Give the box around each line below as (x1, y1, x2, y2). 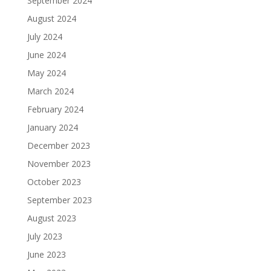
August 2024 (27, 13, 76, 25)
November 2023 (27, 158, 91, 170)
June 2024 (27, 49, 66, 61)
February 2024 (27, 103, 83, 116)
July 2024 (27, 31, 62, 43)
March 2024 (27, 85, 74, 97)
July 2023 (27, 230, 62, 243)
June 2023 (27, 249, 66, 261)
